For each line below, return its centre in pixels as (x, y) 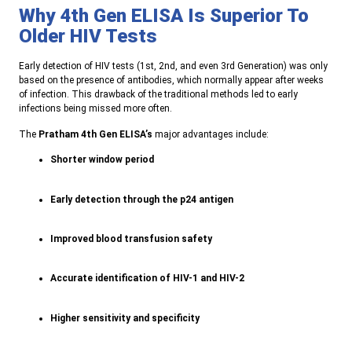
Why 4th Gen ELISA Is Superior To (164, 16)
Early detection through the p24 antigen (142, 199)
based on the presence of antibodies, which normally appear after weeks (171, 81)
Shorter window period (102, 160)
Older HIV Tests (88, 37)
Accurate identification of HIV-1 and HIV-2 (147, 279)
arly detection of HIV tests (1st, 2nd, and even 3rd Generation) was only (176, 66)
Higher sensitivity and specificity (125, 318)
